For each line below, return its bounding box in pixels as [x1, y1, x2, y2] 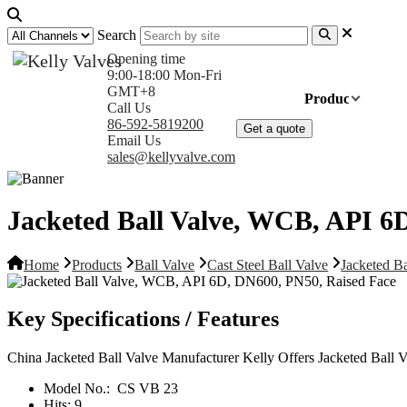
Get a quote [243, 122, 306, 136]
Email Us [107, 133, 161, 149]
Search [97, 27, 136, 44]
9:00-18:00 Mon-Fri [107, 67, 222, 84]
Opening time [107, 51, 185, 67]
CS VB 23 [114, 381, 178, 397]
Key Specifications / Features [7, 307, 279, 332]
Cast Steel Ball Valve [207, 256, 329, 273]
